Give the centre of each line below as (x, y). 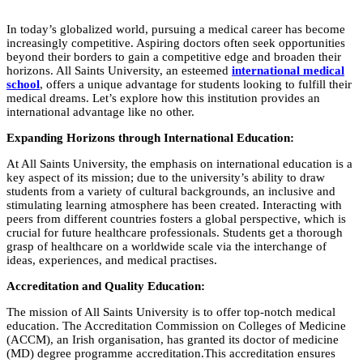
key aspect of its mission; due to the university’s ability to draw (166, 178)
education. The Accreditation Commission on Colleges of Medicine (176, 326)
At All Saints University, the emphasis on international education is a (179, 164)
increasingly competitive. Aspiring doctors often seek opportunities (176, 43)
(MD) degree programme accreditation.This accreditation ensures (171, 354)
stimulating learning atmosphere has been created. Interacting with (174, 205)
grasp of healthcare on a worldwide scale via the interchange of (167, 247)
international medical (288, 71)
